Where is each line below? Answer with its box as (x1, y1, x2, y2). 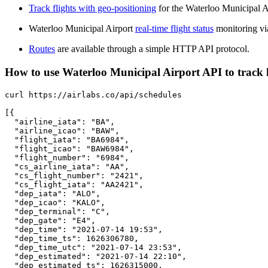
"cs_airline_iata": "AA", (5, 162, 129, 171)
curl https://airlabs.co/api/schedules (5, 90, 182, 99)
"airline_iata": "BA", (5, 117, 115, 126)
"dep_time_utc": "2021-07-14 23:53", (5, 242, 182, 252)
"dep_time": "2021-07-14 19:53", (5, 224, 163, 234)
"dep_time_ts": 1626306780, (5, 233, 139, 243)
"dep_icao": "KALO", (5, 197, 105, 207)
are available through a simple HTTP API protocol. (55, 44, 249, 54)
